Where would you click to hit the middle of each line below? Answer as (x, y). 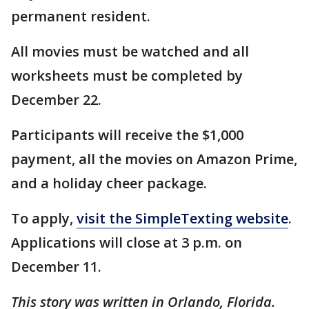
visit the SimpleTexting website (182, 219)
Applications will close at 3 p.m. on (127, 243)
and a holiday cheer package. (109, 183)
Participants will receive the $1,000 (127, 135)
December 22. (56, 100)
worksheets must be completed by (127, 76)
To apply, (44, 219)
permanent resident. (81, 17)
